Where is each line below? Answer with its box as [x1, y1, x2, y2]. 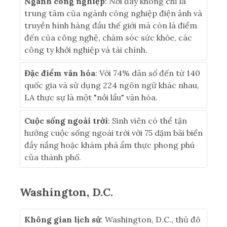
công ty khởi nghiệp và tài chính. [24, 45, 147, 55]
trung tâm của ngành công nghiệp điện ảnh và [24, 8, 202, 19]
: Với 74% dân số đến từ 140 [95, 68, 200, 79]
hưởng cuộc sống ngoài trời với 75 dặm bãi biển [24, 128, 203, 138]
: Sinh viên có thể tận [108, 116, 187, 126]
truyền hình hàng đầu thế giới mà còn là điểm [24, 20, 197, 31]
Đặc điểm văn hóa [24, 68, 95, 79]
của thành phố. [24, 152, 81, 163]
